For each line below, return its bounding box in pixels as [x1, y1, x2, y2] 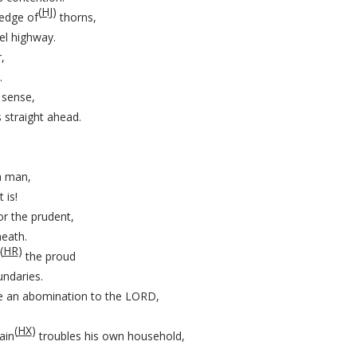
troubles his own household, [35, 328, 185, 343]
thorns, [56, 10, 96, 25]
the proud [22, 249, 76, 264]
